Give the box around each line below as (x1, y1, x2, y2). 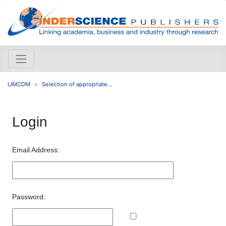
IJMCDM (8, 80, 30, 88)
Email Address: (12, 145, 60, 154)
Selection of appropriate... (42, 80, 112, 88)
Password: (12, 192, 45, 201)
